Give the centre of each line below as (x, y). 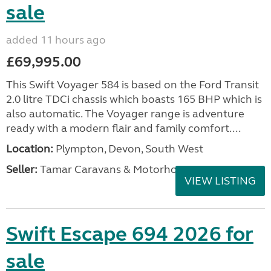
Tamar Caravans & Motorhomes (118, 169)
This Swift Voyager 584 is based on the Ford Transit (132, 85)
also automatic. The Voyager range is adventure (125, 114)
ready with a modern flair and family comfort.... (123, 128)
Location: (30, 149)
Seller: (22, 169)
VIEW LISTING (220, 181)
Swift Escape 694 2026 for (130, 234)
